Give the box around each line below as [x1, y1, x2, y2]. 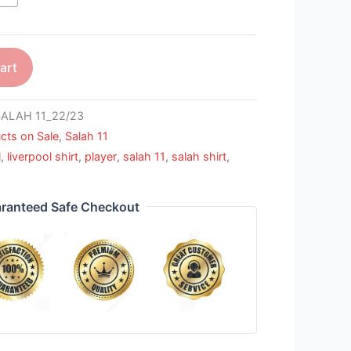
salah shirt [172, 149, 227, 163]
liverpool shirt [7, 149, 79, 163]
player [85, 149, 118, 163]
